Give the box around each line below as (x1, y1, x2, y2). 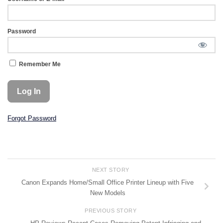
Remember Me (17, 61, 61, 67)
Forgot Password (7, 114, 56, 122)
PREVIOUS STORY (85, 207, 138, 214)
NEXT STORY (92, 166, 131, 173)
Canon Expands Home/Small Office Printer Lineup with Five (21, 179, 194, 187)
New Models (90, 189, 125, 197)
